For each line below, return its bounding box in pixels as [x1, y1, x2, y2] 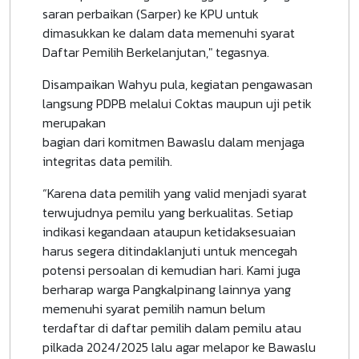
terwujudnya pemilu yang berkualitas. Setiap [42, 203, 293, 223]
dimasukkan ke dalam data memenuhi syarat [42, 23, 295, 43]
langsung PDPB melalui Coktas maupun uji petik [42, 94, 312, 114]
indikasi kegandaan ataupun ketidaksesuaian [42, 222, 296, 242]
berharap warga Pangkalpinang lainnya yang [42, 280, 291, 300]
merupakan [42, 113, 109, 133]
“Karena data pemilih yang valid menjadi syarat [42, 184, 307, 204]
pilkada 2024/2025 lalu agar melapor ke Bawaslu [42, 337, 316, 357]
